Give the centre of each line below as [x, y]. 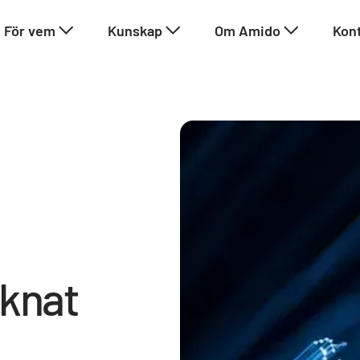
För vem [30, 30]
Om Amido [247, 30]
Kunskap [135, 30]
